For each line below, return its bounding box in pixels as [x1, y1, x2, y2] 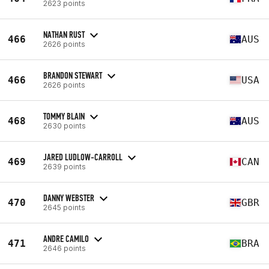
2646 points [43, 243, 86, 253]
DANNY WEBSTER [43, 192, 94, 204]
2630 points [43, 121, 86, 130]
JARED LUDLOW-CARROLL [43, 151, 122, 163]
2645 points [43, 202, 85, 212]
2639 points [43, 162, 86, 171]
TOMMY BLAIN [43, 110, 85, 122]
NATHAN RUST [43, 28, 85, 40]
